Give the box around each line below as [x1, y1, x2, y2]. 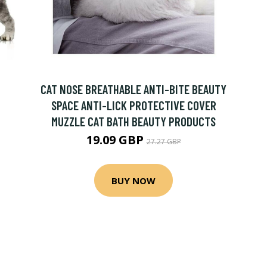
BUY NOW [111, 174, 156, 187]
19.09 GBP [86, 132, 147, 148]
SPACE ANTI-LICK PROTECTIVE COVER [51, 98, 216, 113]
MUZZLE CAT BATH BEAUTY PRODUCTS [51, 114, 216, 129]
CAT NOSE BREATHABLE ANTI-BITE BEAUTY [41, 82, 226, 97]
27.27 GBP [146, 136, 181, 147]
